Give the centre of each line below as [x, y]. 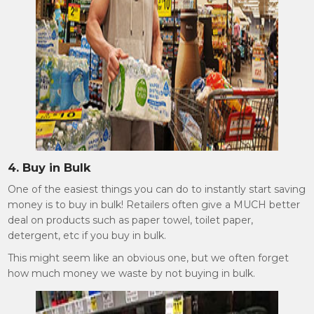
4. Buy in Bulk [50, 168]
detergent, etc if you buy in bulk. [87, 235]
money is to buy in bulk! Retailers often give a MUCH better [154, 205]
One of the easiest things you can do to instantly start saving [157, 189]
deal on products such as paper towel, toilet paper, [131, 220]
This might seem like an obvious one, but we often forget [149, 258]
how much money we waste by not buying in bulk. [132, 273]
